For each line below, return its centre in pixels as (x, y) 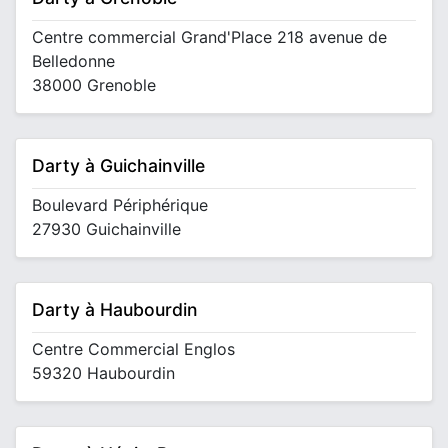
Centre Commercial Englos (133, 349)
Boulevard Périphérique (120, 205)
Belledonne (73, 61)
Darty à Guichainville (118, 165)
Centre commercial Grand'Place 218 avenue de (209, 37)
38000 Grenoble (94, 85)
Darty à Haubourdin (115, 309)
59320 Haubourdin (103, 373)
